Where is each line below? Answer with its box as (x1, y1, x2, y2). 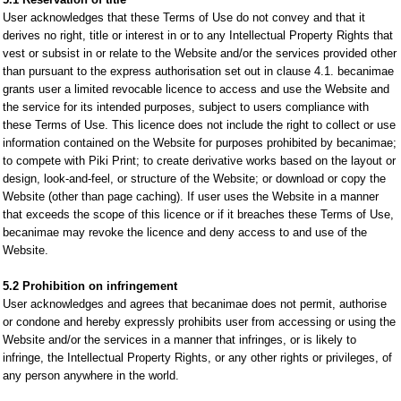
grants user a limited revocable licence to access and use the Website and (3, 82, 389, 96)
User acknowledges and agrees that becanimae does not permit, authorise (3, 297, 387, 311)
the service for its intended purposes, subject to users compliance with (3, 100, 369, 114)
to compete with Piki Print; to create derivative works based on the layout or (3, 154, 396, 167)
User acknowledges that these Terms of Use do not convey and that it (3, 11, 365, 24)
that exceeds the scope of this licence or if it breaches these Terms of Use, (3, 208, 394, 221)
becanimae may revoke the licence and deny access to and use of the (3, 226, 367, 239)
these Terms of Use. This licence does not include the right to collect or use (3, 118, 396, 132)
